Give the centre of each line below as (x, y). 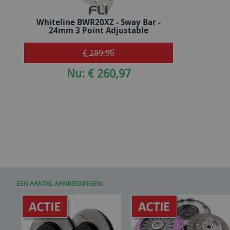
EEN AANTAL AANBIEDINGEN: (60, 183)
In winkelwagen (102, 27)
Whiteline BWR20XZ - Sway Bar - (99, 22)
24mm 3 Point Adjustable (99, 30)
